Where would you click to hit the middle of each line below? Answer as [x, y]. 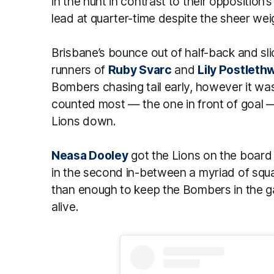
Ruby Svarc [140, 69]
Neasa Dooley [90, 155]
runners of [80, 69]
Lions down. [84, 121]
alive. [65, 206]
